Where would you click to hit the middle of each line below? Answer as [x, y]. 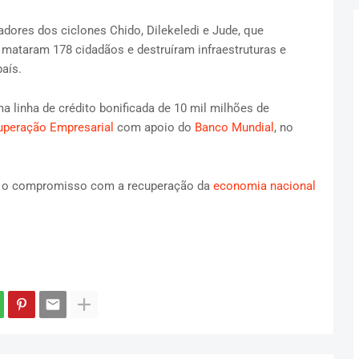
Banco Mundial [234, 128]
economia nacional [264, 186]
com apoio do [154, 128]
